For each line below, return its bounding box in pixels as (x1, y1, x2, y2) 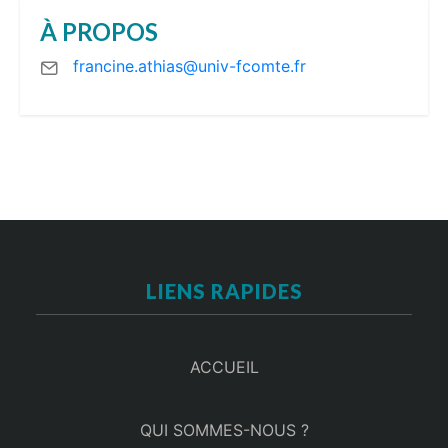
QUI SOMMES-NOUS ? (139, 420, 309, 441)
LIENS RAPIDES (145, 279, 303, 304)
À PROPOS (40, 17, 159, 47)
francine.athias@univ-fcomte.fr (73, 56, 307, 77)
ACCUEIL (189, 356, 259, 377)
